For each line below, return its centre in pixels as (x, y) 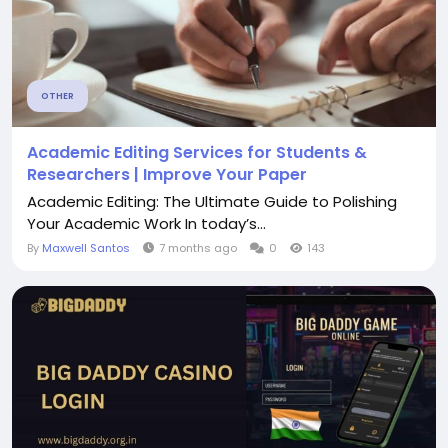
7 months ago (198, 247)
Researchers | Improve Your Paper (167, 174)
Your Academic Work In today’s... (146, 223)
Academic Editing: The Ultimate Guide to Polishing (212, 201)
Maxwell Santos (86, 247)
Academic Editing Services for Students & (197, 152)
